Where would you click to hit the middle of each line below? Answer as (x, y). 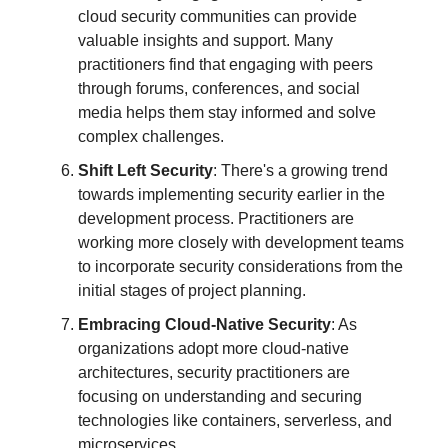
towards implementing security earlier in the (231, 194)
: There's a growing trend (300, 170)
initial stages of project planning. (192, 290)
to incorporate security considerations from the (240, 266)
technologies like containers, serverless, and (235, 420)
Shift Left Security (145, 170)
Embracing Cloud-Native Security (204, 324)
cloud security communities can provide (217, 16)
